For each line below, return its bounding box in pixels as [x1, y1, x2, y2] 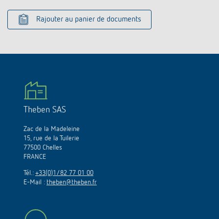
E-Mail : [23, 178, 46, 186]
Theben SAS [23, 105, 66, 114]
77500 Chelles [23, 144, 62, 151]
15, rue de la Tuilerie [23, 134, 79, 142]
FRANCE [23, 153, 46, 160]
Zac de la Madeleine [23, 125, 80, 132]
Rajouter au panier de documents [36, 15, 141, 23]
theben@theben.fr [46, 178, 97, 186]
